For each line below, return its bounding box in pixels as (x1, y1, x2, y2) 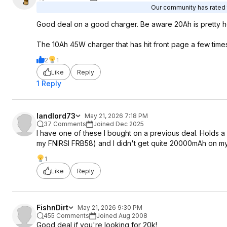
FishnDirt (36, 203, 68, 212)
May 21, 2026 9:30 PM (78, 204, 142, 211)
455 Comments (44, 212, 89, 219)
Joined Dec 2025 (93, 120, 144, 128)
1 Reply (36, 79, 61, 88)
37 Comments (44, 120, 86, 128)
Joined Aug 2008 (96, 212, 147, 219)
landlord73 (36, 111, 75, 120)
